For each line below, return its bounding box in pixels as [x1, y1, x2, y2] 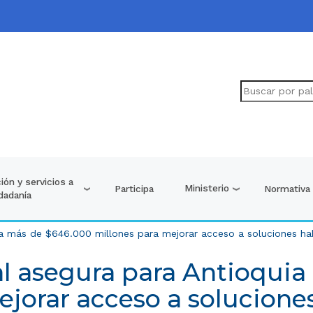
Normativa [264, 182, 311, 194]
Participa [115, 182, 154, 194]
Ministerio [184, 182, 230, 194]
